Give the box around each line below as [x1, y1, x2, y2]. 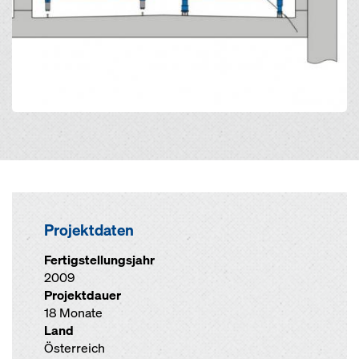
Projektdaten [44, 220, 134, 240]
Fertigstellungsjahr [44, 252, 155, 268]
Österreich [44, 340, 105, 357]
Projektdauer [44, 287, 121, 304]
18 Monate [44, 305, 103, 321]
